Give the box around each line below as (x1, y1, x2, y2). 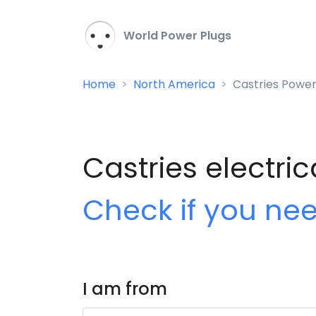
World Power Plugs (121, 28, 231, 44)
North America (133, 76, 215, 92)
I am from (83, 277, 167, 300)
